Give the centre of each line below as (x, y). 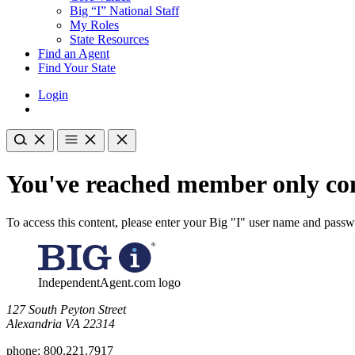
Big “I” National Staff (124, 11)
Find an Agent (74, 54)
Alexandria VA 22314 (61, 324)
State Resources (109, 40)
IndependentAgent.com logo (109, 283)
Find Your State (77, 68)
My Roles (94, 25)
